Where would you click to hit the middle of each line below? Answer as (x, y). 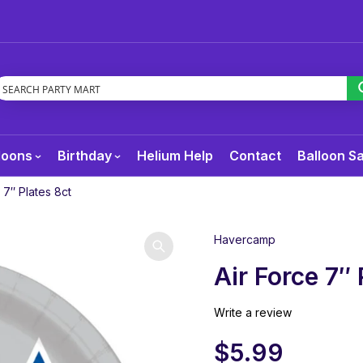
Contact (255, 155)
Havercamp (245, 239)
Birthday (85, 155)
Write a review (253, 312)
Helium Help (175, 155)
